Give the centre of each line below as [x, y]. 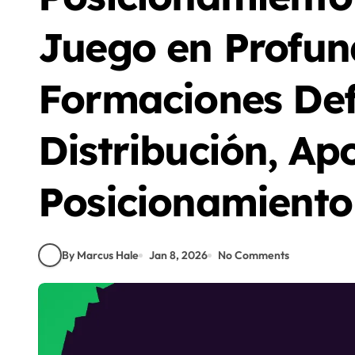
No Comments [254, 255]
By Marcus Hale [100, 255]
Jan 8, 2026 [178, 255]
